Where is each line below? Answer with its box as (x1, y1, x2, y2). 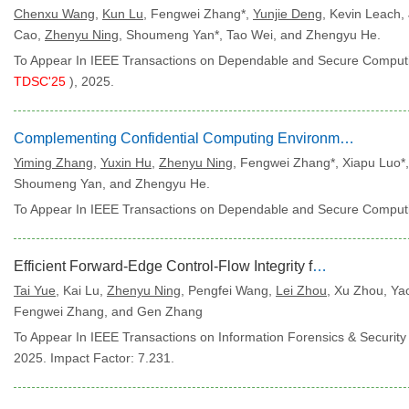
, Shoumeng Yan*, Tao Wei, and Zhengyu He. (119, 27, 381, 42)
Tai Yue (14, 283, 56, 298)
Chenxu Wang (14, 6, 95, 21)
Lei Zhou (276, 283, 327, 298)
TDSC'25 (14, 74, 69, 89)
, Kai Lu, (56, 283, 107, 298)
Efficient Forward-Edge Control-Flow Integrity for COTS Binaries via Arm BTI (312, 258, 327, 274)
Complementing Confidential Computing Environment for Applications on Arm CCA (340, 131, 354, 146)
